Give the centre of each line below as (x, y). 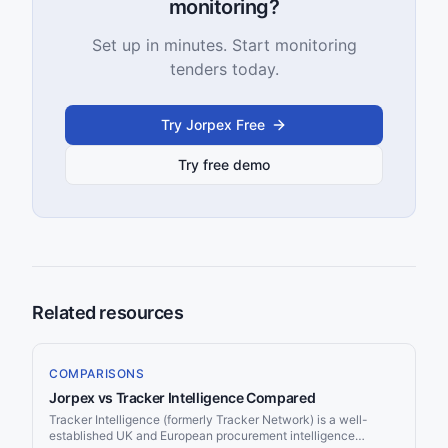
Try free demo (224, 164)
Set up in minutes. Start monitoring (224, 45)
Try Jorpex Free (213, 124)
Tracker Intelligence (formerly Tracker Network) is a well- (208, 419)
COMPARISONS (97, 373)
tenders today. (224, 69)
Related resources (108, 312)
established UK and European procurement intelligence (202, 435)
